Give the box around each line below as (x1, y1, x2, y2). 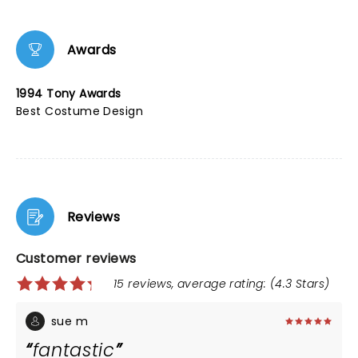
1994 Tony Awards (16, 86, 121, 101)
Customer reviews (16, 249, 137, 268)
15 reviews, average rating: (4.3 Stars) (113, 276, 330, 292)
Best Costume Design (16, 103, 143, 119)
